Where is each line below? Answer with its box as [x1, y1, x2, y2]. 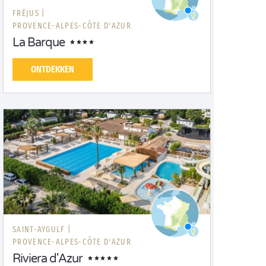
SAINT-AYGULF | [12, 224, 72, 235]
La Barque [12, 36, 65, 50]
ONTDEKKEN [31, 64, 74, 75]
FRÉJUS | [12, 8, 46, 18]
